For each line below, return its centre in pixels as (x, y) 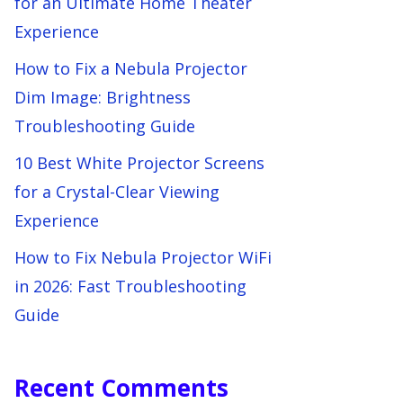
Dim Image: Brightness (103, 97)
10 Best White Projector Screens (139, 163)
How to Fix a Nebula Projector (131, 68)
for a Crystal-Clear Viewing (117, 192)
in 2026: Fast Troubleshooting (130, 286)
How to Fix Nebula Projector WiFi (143, 257)
